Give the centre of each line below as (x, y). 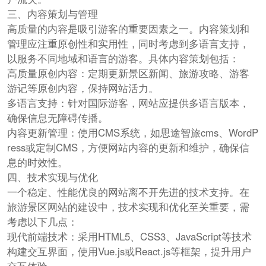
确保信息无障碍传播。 (57, 118)
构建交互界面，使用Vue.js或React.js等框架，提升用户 (129, 251)
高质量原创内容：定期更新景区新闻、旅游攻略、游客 (128, 73)
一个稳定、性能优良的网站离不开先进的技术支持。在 (128, 192)
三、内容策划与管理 (52, 14)
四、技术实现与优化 (52, 177)
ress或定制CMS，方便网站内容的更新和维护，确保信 (128, 148)
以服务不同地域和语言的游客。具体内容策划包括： (123, 58)
